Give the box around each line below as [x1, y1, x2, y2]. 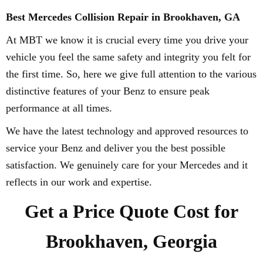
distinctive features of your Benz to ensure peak [6, 85, 210, 97]
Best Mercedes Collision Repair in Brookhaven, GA [6, 11, 240, 23]
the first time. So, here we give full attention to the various [6, 68, 257, 80]
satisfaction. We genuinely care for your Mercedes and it [6, 159, 248, 171]
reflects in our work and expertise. [6, 176, 152, 188]
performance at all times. [6, 102, 112, 114]
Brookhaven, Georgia [46, 231, 217, 252]
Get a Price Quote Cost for [25, 201, 238, 222]
